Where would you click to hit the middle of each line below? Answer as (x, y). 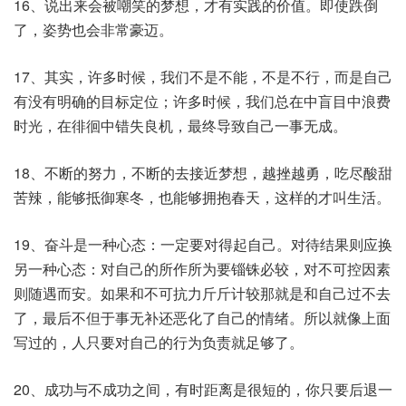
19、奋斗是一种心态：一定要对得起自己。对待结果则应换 (203, 244)
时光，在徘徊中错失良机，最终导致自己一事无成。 (180, 126)
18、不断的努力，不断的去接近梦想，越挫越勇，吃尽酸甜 (203, 173)
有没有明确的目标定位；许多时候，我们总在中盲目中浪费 (202, 101)
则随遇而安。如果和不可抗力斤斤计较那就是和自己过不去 (202, 293)
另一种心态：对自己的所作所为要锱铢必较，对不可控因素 (202, 269)
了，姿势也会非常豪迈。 (93, 29)
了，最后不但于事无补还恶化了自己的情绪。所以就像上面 (202, 318)
